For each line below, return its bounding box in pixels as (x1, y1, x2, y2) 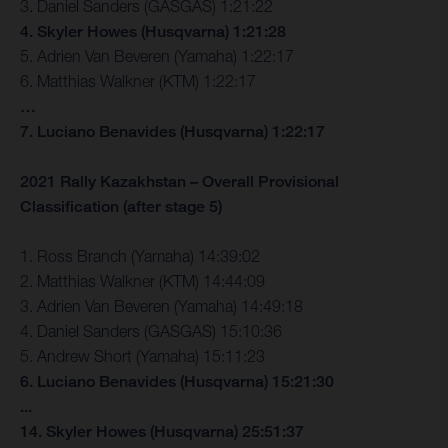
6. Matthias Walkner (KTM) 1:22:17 (20, 71, 256, 90)
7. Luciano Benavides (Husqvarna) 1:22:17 (20, 121, 325, 141)
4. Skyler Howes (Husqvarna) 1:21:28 (20, 21, 286, 41)
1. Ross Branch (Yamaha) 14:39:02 (20, 246, 260, 265)
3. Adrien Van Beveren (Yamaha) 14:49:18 (20, 296, 303, 315)
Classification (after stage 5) (20, 196, 222, 216)
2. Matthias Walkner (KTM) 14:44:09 (20, 271, 265, 290)
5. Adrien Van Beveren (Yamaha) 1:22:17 (20, 46, 294, 65)
